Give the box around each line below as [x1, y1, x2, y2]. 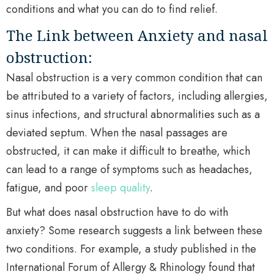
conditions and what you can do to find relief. [6, 1, 218, 17]
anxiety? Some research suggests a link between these [6, 223, 262, 239]
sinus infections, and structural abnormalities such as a [6, 106, 260, 122]
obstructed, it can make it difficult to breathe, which [6, 143, 250, 159]
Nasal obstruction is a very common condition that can [6, 70, 262, 86]
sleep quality [91, 180, 150, 196]
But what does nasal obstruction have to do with [6, 204, 228, 220]
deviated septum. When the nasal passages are [6, 125, 228, 141]
